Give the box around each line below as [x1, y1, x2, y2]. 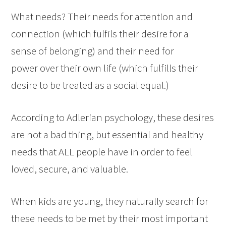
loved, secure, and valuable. [11, 161, 129, 176]
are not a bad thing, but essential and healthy [11, 127, 204, 141]
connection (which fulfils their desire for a [11, 26, 189, 40]
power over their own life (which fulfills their [11, 61, 199, 75]
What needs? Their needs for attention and [11, 9, 193, 23]
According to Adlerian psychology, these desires [11, 110, 214, 124]
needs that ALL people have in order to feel [11, 144, 193, 158]
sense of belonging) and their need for [11, 43, 175, 58]
